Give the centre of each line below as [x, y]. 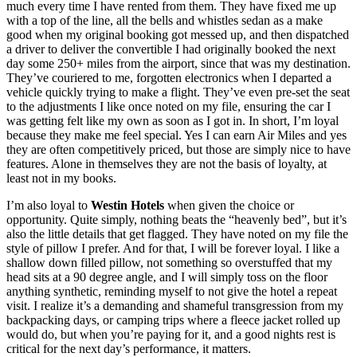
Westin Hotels [127, 205]
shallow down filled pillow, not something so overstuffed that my [169, 262]
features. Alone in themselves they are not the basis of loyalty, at [167, 163]
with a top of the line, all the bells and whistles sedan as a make [165, 20]
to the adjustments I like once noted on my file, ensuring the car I [169, 106]
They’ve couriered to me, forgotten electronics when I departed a [169, 77]
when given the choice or [229, 205]
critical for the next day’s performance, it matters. [129, 348]
